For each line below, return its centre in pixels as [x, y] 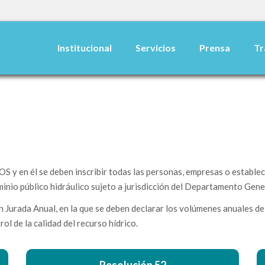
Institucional [85, 48]
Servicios [156, 48]
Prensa [215, 48]
